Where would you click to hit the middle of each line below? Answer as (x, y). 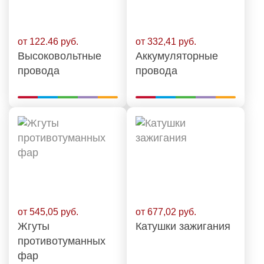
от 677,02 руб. (166, 212)
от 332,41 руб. (166, 42)
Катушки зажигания (183, 226)
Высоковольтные (60, 56)
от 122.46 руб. (48, 42)
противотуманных (62, 241)
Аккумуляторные (177, 56)
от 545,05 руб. (48, 212)
